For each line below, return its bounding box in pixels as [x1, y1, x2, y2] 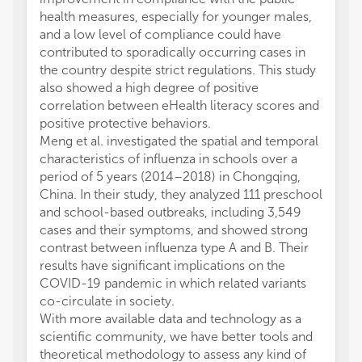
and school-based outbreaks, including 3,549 [40, 204, 301, 220]
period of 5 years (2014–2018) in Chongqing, [40, 169, 301, 184]
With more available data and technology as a [40, 311, 301, 326]
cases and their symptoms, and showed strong [40, 222, 308, 238]
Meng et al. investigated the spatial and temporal [40, 133, 318, 149]
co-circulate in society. [40, 293, 175, 309]
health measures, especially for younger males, [40, 9, 312, 24]
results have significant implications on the [40, 258, 285, 273]
